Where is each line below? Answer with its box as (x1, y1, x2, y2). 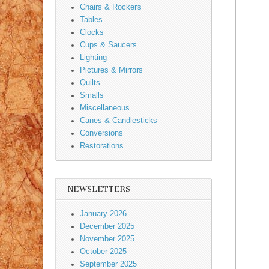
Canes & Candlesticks (80, 116, 157, 125)
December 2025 (80, 222, 134, 231)
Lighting (80, 53, 107, 62)
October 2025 (80, 247, 127, 256)
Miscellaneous (80, 103, 130, 112)
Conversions (80, 128, 123, 138)
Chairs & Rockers (80, 2, 141, 11)
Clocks (80, 28, 104, 37)
